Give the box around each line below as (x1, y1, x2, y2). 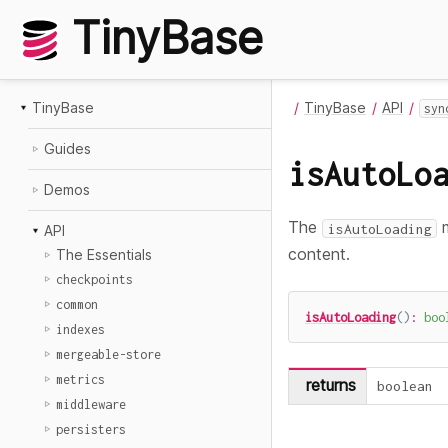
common (56, 297, 98, 312)
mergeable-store (56, 347, 161, 362)
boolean (376, 378, 433, 395)
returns (306, 375, 357, 396)
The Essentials (56, 246, 152, 263)
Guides (44, 140, 91, 157)
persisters (56, 422, 126, 437)
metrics (56, 372, 105, 387)
